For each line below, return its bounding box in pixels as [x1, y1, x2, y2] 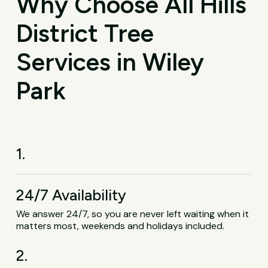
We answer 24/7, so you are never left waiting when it [16, 208, 249, 221]
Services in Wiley [16, 47, 205, 77]
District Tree [16, 19, 154, 48]
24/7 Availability [16, 186, 127, 205]
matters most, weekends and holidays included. [16, 220, 225, 233]
